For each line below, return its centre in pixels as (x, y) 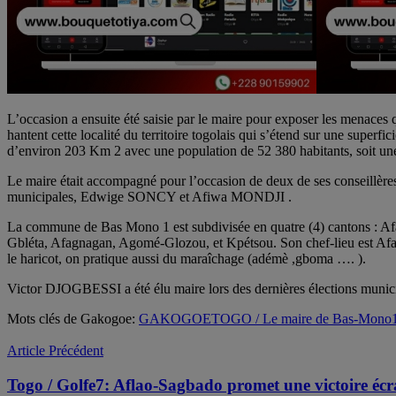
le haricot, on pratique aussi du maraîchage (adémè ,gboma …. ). (187, 258)
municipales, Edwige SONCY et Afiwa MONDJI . (149, 196)
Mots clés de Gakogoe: (71, 318)
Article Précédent (55, 350)
